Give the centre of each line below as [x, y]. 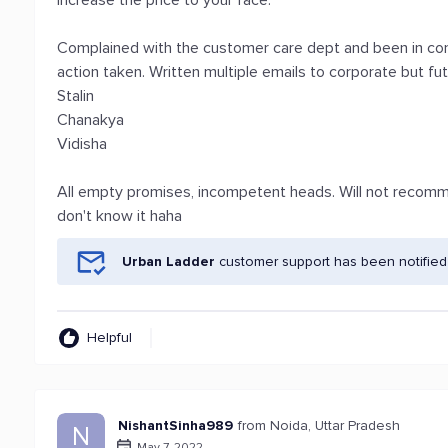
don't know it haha [120, 216]
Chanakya [91, 120]
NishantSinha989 [176, 425]
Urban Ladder [169, 261]
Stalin [76, 96]
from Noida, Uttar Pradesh [319, 425]
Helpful [110, 337]
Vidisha [82, 144]
